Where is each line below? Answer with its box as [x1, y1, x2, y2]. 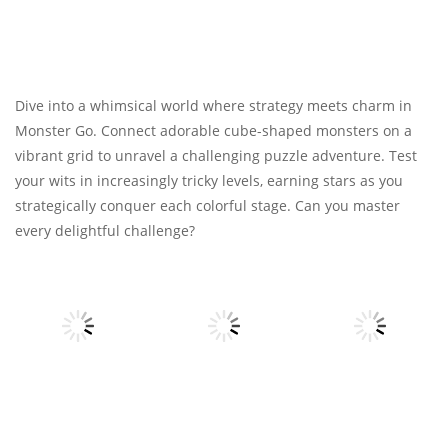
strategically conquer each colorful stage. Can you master [15, 196, 400, 215]
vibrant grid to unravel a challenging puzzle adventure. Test [15, 146, 417, 165]
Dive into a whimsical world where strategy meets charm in [15, 96, 412, 115]
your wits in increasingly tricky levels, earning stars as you [15, 171, 403, 190]
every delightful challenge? [15, 221, 195, 240]
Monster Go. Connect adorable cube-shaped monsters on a [15, 121, 412, 140]
